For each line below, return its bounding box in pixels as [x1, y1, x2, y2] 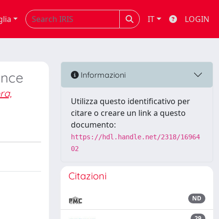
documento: [71, 119, 116, 130]
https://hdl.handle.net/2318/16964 [71, 133, 200, 141]
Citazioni [68, 170, 107, 182]
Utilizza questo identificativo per [71, 96, 190, 107]
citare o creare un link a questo [71, 108, 186, 118]
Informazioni [79, 69, 126, 80]
